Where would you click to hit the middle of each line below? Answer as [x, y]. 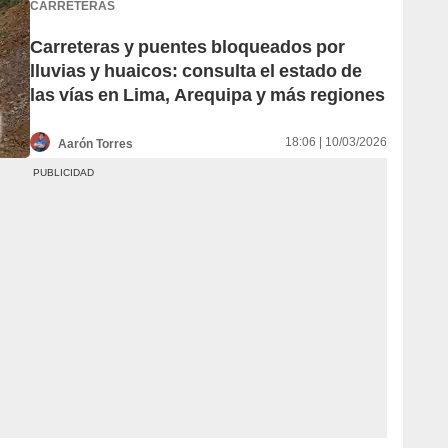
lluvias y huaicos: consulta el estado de [196, 71]
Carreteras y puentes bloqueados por [187, 47]
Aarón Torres [95, 143]
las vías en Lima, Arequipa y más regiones [207, 95]
